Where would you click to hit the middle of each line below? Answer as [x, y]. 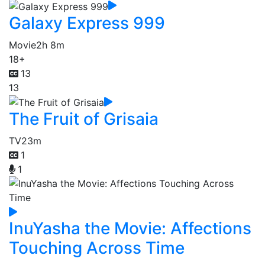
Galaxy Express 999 [87, 23]
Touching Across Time [97, 248]
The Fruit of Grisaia [84, 119]
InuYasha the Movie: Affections [130, 229]
